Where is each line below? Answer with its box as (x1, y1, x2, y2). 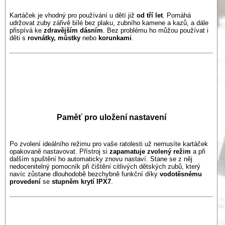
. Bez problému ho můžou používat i (103, 26, 208, 34)
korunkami (96, 34, 132, 42)
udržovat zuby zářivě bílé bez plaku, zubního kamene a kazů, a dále (10, 19, 208, 27)
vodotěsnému (160, 170, 202, 178)
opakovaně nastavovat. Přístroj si (10, 148, 109, 156)
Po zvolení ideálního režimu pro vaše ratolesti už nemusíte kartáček (10, 140, 208, 148)
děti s (10, 34, 28, 42)
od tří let (137, 11, 163, 19)
